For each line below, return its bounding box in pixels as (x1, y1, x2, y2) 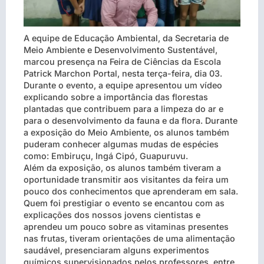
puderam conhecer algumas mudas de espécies (24, 138, 219, 149)
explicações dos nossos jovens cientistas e (24, 209, 200, 220)
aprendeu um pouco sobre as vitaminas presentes (24, 221, 229, 232)
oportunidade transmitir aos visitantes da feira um (24, 174, 229, 184)
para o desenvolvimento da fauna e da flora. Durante (24, 115, 237, 126)
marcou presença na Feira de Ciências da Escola (24, 56, 221, 67)
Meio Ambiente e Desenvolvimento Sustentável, (24, 44, 217, 55)
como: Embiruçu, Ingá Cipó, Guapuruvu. (24, 150, 188, 161)
